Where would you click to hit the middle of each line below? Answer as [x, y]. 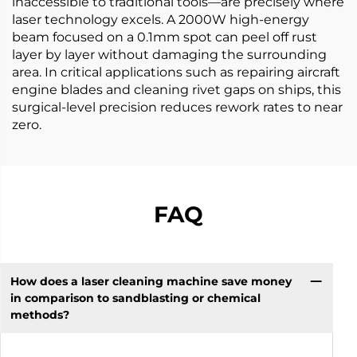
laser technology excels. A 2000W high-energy [161, 20]
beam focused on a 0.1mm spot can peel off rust [165, 37]
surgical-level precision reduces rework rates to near [177, 107]
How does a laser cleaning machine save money [151, 281]
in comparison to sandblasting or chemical [135, 298]
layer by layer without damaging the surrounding [169, 55]
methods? [39, 314]
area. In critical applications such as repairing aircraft [176, 72]
